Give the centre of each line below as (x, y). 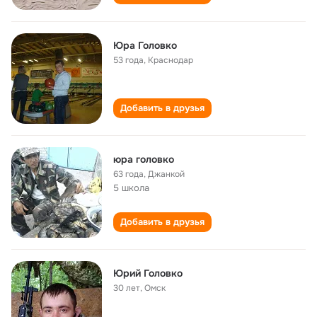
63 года (128, 174)
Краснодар (171, 60)
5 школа (131, 188)
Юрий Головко (148, 273)
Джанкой (166, 174)
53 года (128, 60)
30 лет (127, 288)
